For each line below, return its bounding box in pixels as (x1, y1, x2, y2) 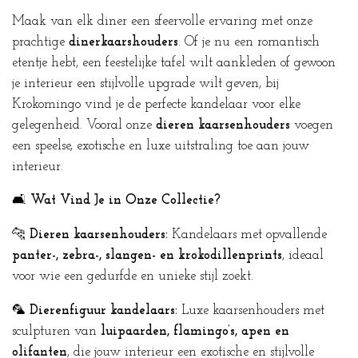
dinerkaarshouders (69, 35, 178, 49)
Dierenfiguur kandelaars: (30, 304, 177, 317)
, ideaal (282, 249, 324, 262)
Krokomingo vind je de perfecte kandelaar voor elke (12, 97, 300, 111)
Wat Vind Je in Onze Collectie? (30, 194, 221, 208)
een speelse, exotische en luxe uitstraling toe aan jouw (12, 139, 309, 153)
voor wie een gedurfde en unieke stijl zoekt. (12, 269, 253, 283)
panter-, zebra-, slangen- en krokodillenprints (12, 249, 282, 262)
